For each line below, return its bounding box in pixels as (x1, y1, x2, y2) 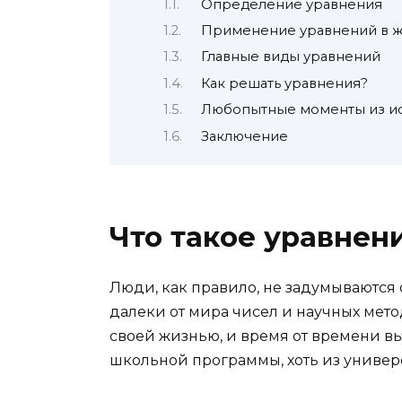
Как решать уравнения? (200, 74, 368, 92)
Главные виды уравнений (200, 48, 380, 66)
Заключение (200, 127, 288, 144)
